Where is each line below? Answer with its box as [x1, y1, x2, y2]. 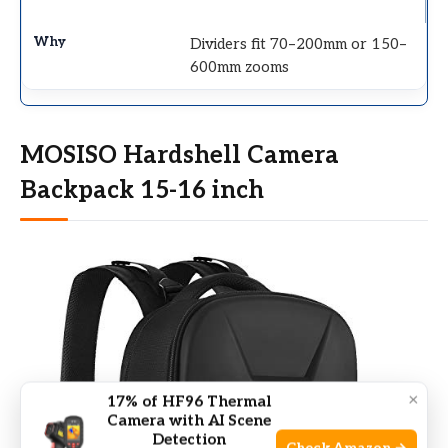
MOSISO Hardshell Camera [20, 140, 339, 170]
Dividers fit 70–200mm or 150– [190, 34, 408, 53]
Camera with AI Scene [106, 411, 271, 430]
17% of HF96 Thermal [106, 392, 271, 411]
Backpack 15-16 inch [20, 175, 264, 205]
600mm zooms [190, 57, 290, 76]
